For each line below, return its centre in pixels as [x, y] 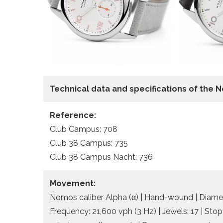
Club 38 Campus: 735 [89, 143]
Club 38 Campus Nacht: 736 [101, 157]
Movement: [73, 183]
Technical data [81, 89]
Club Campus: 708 [84, 129]
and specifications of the [164, 89]
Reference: [73, 115]
